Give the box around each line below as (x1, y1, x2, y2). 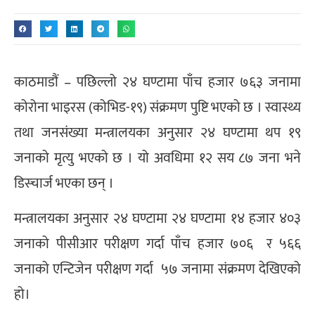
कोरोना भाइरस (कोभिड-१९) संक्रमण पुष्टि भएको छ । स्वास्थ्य (14, 96, 301, 120)
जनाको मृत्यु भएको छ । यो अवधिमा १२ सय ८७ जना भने (14, 146, 301, 170)
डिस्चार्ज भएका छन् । (14, 172, 117, 195)
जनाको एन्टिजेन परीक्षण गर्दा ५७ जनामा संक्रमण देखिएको (14, 257, 301, 282)
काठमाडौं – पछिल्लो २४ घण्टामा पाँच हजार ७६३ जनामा (14, 70, 301, 94)
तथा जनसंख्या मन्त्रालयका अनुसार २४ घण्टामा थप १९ (14, 121, 301, 145)
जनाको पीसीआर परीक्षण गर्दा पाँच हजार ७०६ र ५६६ (14, 232, 301, 257)
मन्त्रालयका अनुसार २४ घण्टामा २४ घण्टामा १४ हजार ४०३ (14, 207, 301, 231)
